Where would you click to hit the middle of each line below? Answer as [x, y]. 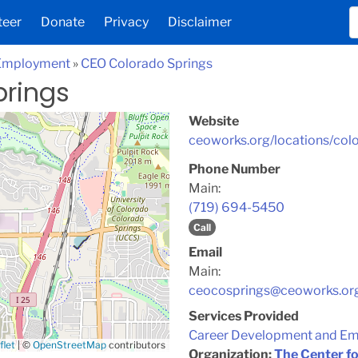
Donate [62, 22]
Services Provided [244, 316]
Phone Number [235, 169]
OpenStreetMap [70, 345]
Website [214, 121]
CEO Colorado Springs [147, 64]
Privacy [126, 22]
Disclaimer [199, 22]
